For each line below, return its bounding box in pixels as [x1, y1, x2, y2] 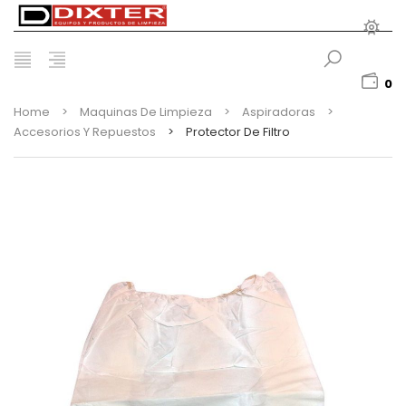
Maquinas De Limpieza [80, 103, 212, 121]
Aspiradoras [242, 103, 315, 121]
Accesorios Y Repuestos [14, 123, 156, 141]
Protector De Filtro [186, 123, 290, 141]
